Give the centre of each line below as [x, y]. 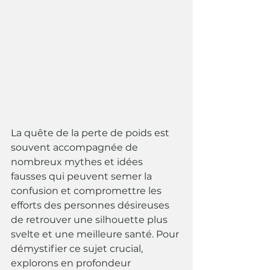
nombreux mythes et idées [78, 162]
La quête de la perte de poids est [91, 133]
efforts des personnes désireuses [91, 206]
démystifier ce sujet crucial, [78, 249]
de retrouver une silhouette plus [90, 220]
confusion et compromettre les [87, 191]
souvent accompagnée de [76, 148]
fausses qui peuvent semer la [83, 177]
